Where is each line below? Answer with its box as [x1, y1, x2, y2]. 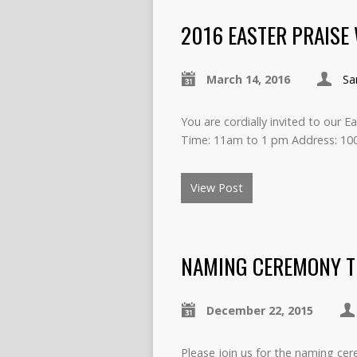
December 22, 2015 [206, 303, 313, 318]
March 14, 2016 [206, 72, 290, 87]
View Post [190, 180, 243, 195]
